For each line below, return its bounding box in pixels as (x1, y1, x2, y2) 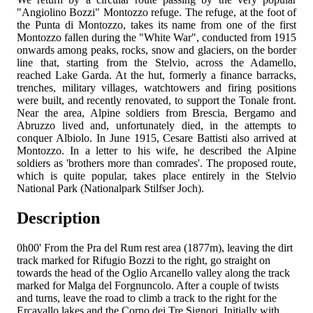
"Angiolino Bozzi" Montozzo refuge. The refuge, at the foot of (17, 6, 296, 18)
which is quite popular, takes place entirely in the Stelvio (17, 169, 296, 182)
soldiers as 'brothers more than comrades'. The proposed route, (17, 156, 296, 169)
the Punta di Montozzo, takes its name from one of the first (17, 18, 296, 31)
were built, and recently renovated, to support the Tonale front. (17, 94, 296, 106)
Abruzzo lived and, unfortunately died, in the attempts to (17, 119, 296, 131)
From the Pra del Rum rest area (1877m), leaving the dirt (41, 241, 293, 254)
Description (17, 208, 100, 227)
